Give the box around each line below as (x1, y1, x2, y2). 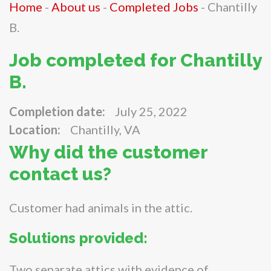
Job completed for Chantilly (9, 49, 262, 71)
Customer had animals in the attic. (9, 200, 192, 215)
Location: (9, 122, 60, 137)
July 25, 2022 (115, 103, 188, 119)
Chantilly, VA (70, 122, 140, 137)
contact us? (9, 163, 111, 184)
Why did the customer (9, 141, 207, 163)
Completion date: (9, 103, 105, 119)
